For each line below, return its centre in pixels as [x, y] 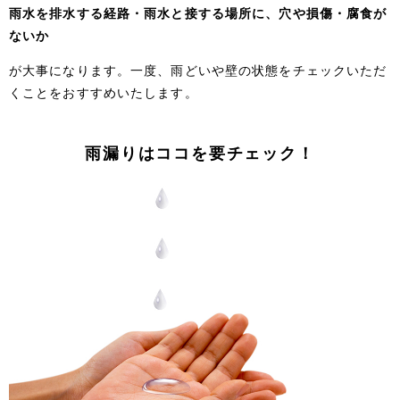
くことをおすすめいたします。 [104, 94]
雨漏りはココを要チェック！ [200, 153]
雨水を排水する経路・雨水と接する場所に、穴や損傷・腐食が [198, 14]
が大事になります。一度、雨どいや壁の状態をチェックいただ [198, 71]
